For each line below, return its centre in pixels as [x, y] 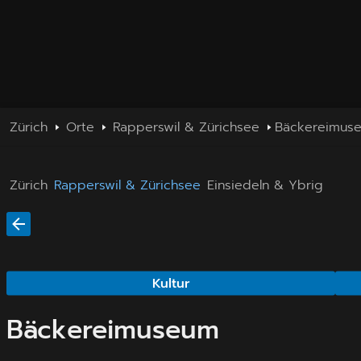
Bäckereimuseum [113, 330]
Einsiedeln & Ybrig [265, 185]
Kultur [171, 283]
